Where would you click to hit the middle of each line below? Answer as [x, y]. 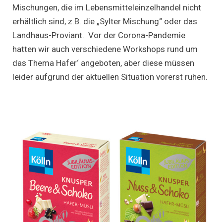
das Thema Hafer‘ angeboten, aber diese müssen [103, 63]
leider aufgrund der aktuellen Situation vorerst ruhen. [110, 77]
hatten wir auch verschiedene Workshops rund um [105, 49]
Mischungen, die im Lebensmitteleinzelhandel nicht [107, 7]
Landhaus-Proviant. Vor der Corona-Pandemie [99, 35]
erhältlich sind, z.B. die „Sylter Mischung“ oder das [105, 21]
